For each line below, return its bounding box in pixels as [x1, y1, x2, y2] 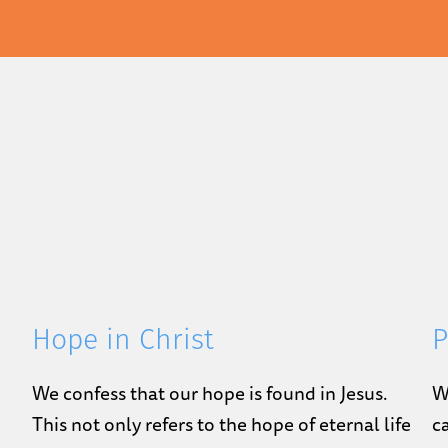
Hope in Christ [31, 328, 214, 357]
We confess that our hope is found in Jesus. [31, 378, 388, 409]
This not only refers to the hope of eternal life [31, 409, 411, 440]
